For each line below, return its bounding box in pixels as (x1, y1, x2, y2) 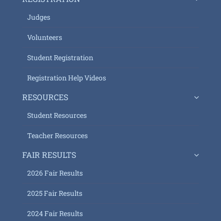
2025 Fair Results (27, 188, 82, 198)
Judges (27, 12, 50, 22)
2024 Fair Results (27, 208, 83, 218)
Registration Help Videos (27, 73, 106, 82)
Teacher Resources (27, 130, 88, 140)
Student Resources (27, 110, 87, 120)
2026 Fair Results (27, 168, 83, 178)
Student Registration (27, 52, 93, 62)
